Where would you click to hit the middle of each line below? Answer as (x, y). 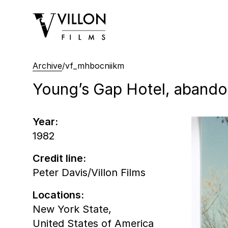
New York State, (72, 209)
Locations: (58, 195)
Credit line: (59, 158)
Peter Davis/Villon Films (89, 172)
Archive (47, 65)
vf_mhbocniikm (95, 65)
